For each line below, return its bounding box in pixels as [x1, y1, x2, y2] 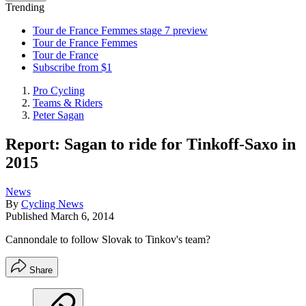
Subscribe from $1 [33, 61, 112, 73]
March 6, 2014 [51, 210, 114, 222]
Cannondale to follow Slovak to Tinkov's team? [5, 233, 210, 245]
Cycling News [21, 197, 83, 210]
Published [5, 210, 51, 222]
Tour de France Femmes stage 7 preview [33, 25, 208, 36]
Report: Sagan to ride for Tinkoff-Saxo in [5, 135, 296, 153]
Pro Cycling [33, 85, 85, 96]
